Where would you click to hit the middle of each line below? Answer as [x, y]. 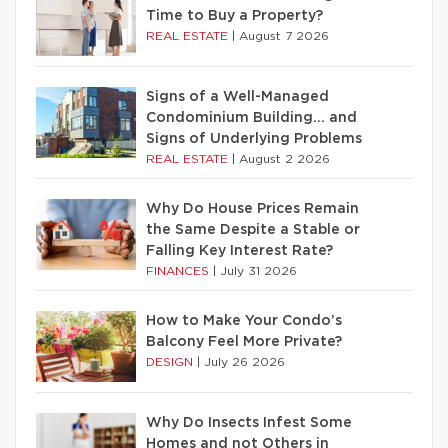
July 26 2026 [244, 362]
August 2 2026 [284, 159]
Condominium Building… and [251, 118]
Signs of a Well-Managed [237, 97]
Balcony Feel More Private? [244, 342]
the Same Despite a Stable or [253, 230]
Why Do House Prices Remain [252, 209]
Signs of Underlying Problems [254, 139]
